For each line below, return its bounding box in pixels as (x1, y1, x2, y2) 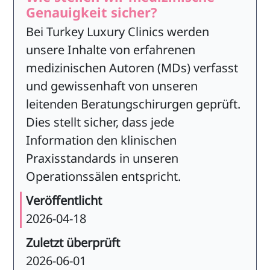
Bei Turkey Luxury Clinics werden (25, 24, 209, 40)
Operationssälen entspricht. (25, 168, 181, 185)
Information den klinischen (25, 132, 177, 149)
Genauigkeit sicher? (25, 3, 157, 22)
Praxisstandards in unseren (25, 150, 178, 167)
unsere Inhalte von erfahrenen (25, 42, 195, 58)
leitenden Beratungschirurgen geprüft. (25, 96, 240, 113)
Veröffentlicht (25, 192, 102, 209)
